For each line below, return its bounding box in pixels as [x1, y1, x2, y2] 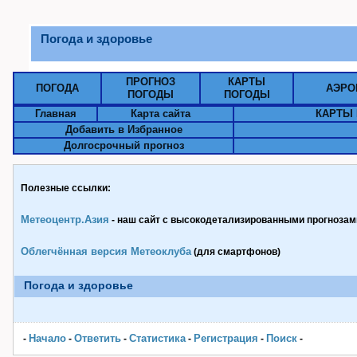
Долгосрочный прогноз [63, 139, 184, 151]
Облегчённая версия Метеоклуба [21, 245, 191, 257]
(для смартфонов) [191, 246, 280, 257]
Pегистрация [194, 332, 258, 344]
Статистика [129, 332, 186, 344]
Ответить [74, 332, 121, 344]
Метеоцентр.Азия [21, 214, 109, 226]
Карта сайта [131, 108, 190, 120]
